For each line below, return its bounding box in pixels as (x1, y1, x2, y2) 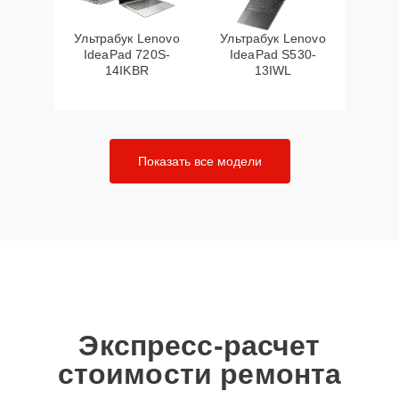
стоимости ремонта (57, 358, 342, 390)
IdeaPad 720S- (84, 47, 170, 61)
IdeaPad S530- (230, 47, 316, 61)
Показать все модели (137, 154, 262, 168)
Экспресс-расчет (78, 330, 321, 362)
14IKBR (105, 63, 149, 77)
